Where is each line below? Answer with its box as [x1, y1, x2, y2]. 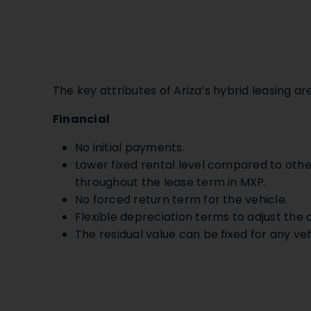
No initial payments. [75, 140, 185, 155]
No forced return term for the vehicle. [75, 192, 288, 208]
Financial [53, 111, 110, 127]
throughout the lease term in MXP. [75, 174, 267, 190]
